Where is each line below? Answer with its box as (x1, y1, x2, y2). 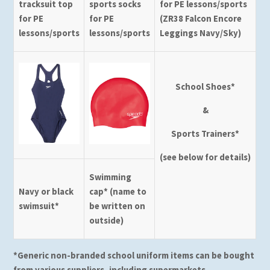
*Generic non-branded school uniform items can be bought (13, 250, 255, 262)
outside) (89, 215, 124, 227)
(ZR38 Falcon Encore (159, 13, 242, 25)
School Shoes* (175, 81, 236, 93)
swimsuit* (18, 200, 59, 212)
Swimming (89, 171, 131, 183)
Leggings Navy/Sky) (159, 27, 241, 39)
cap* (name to (89, 186, 146, 198)
